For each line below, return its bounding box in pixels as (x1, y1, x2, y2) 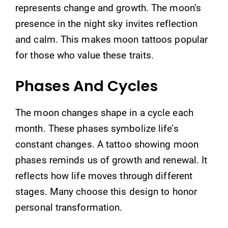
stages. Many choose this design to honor (15, 186, 197, 197)
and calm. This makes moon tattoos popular (15, 33, 208, 45)
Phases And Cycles (15, 76, 158, 96)
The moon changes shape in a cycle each (15, 107, 193, 119)
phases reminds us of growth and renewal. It (15, 154, 208, 166)
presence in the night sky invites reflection (15, 17, 198, 30)
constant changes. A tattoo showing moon (15, 138, 198, 150)
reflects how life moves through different (15, 170, 193, 182)
